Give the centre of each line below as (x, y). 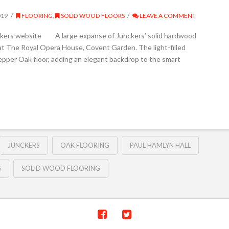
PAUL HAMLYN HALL (160, 145)
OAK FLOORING (85, 145)
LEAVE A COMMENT (167, 16)
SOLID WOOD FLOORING (61, 168)
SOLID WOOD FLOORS (92, 16)
